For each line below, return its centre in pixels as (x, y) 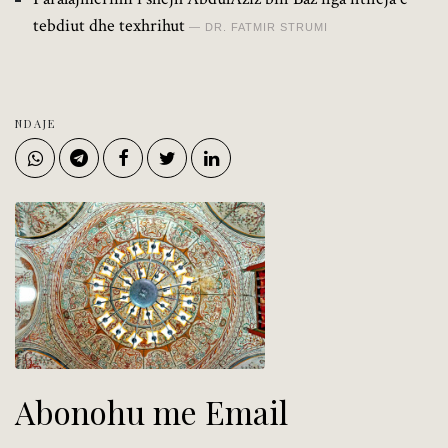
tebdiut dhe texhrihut (109, 25)
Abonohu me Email (151, 411)
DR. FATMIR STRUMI (266, 26)
